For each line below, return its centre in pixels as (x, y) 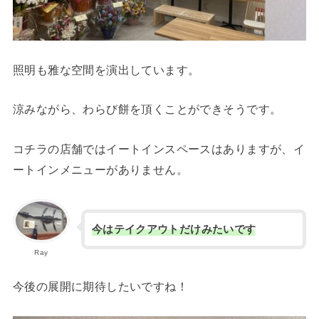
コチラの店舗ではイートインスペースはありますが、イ (159, 148)
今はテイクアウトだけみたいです (174, 230)
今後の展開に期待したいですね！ (100, 287)
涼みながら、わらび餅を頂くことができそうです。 (147, 109)
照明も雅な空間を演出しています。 (106, 69)
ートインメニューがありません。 (100, 169)
